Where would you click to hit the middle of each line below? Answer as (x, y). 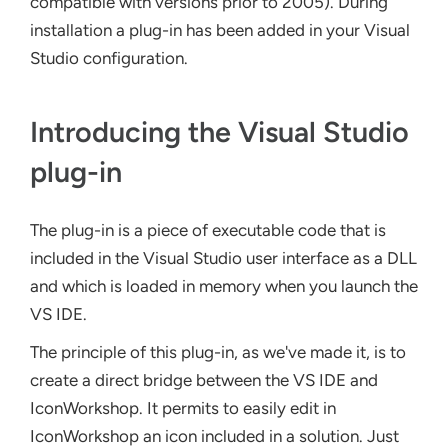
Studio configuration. (109, 57)
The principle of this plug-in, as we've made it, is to (218, 351)
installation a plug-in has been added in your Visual (220, 29)
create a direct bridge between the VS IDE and (204, 379)
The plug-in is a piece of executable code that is (208, 229)
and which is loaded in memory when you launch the (224, 285)
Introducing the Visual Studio (219, 131)
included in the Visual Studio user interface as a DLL (223, 257)
